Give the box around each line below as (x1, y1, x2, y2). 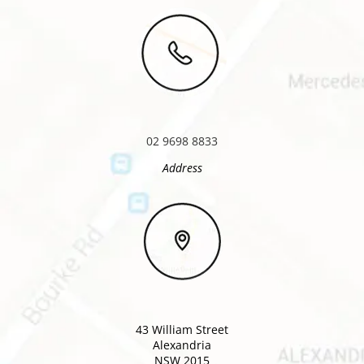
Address (162, 159, 202, 175)
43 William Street (136, 321, 228, 337)
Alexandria (153, 336, 211, 353)
